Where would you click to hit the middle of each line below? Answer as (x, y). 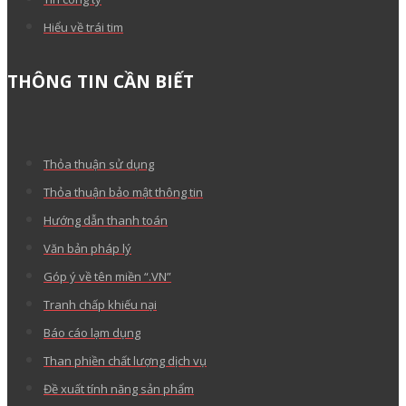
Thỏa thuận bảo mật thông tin (123, 192)
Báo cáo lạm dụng (92, 332)
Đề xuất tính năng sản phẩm (119, 388)
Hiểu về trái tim (83, 27)
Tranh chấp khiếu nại (100, 304)
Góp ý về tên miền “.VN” (107, 276)
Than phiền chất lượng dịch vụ (125, 360)
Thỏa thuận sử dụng (99, 164)
